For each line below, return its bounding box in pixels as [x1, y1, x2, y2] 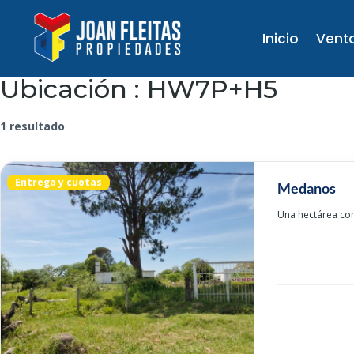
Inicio [262, 29, 299, 48]
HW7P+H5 [147, 73, 277, 104]
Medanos [277, 179, 336, 197]
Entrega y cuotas [15, 175, 102, 189]
